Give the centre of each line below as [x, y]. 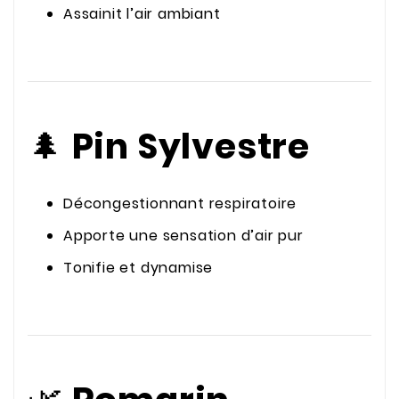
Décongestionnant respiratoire [180, 204]
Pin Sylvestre [191, 146]
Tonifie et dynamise [138, 268]
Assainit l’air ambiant [142, 14]
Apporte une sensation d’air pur [183, 236]
